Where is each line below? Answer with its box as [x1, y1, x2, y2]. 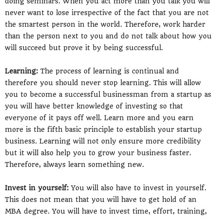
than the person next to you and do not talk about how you [5, 32, 212, 40]
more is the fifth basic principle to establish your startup [5, 125, 202, 133]
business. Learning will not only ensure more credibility [5, 137, 201, 145]
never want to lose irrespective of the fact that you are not [5, 8, 209, 17]
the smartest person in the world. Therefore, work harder [5, 20, 205, 28]
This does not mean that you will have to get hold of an [5, 195, 197, 203]
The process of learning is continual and [38, 67, 179, 75]
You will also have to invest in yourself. [69, 183, 206, 192]
